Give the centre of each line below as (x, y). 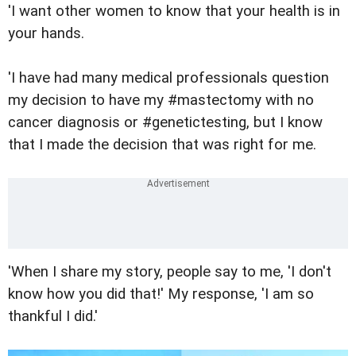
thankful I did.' (53, 317)
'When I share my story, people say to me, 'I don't (170, 272)
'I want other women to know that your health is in (174, 12)
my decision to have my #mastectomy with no (161, 101)
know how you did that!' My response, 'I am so (161, 294)
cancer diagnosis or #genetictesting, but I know (165, 123)
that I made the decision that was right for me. (162, 145)
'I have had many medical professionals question (168, 78)
